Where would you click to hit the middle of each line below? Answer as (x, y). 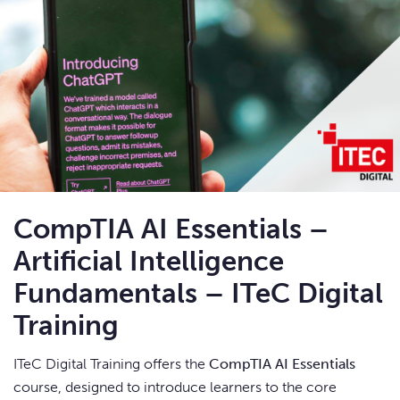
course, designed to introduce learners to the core (175, 387)
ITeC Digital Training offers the (111, 364)
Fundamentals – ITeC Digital (198, 294)
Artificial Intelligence (149, 262)
